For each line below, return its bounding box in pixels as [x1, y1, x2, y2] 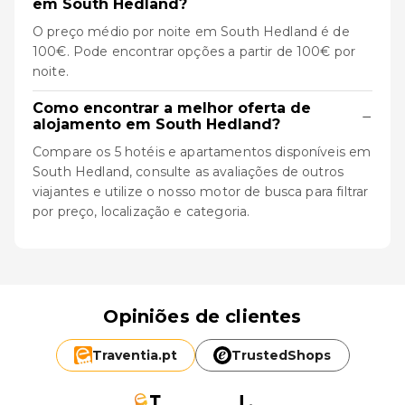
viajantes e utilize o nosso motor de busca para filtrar [33, 184, 369, 200]
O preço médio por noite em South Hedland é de [33, 24, 350, 40]
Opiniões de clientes [103, 306, 302, 327]
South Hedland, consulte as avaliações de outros [33, 164, 344, 180]
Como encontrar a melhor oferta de [33, 99, 311, 117]
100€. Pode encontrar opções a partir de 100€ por [33, 43, 356, 60]
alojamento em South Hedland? [33, 116, 280, 133]
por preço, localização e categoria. [33, 203, 250, 220]
